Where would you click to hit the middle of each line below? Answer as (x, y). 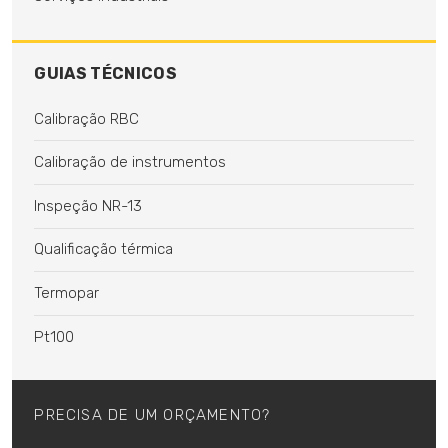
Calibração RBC (87, 118)
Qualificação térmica (104, 249)
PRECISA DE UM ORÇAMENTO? (152, 414)
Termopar (67, 292)
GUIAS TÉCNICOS (105, 74)
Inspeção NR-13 (88, 205)
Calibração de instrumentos (130, 162)
